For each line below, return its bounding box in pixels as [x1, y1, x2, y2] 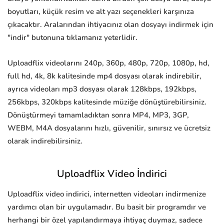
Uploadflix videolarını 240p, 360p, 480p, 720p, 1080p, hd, [7, 58, 209, 68]
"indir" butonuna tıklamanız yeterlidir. [7, 32, 137, 43]
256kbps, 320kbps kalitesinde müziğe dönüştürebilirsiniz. [7, 97, 206, 107]
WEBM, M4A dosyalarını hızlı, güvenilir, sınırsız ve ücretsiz [7, 123, 210, 133]
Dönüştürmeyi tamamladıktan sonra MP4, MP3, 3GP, [7, 110, 189, 120]
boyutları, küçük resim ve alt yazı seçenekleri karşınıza [7, 6, 194, 17]
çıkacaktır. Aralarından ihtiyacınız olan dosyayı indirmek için [7, 19, 213, 30]
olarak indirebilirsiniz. [7, 136, 82, 146]
